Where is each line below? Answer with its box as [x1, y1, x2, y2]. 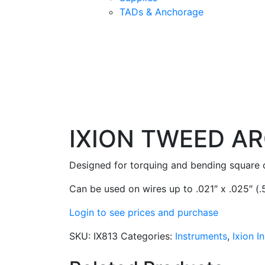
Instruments [175, 230, 227, 242]
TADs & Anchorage [119, 5, 203, 18]
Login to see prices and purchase [69, 206, 218, 218]
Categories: [121, 230, 175, 242]
